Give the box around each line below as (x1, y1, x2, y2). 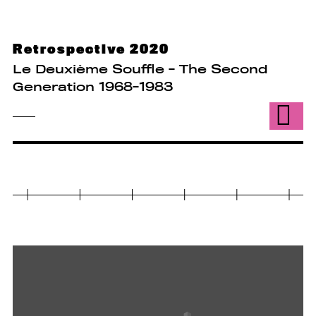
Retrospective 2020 (12, 41, 169, 57)
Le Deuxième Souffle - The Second (12, 63, 267, 77)
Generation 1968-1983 (12, 80, 173, 95)
